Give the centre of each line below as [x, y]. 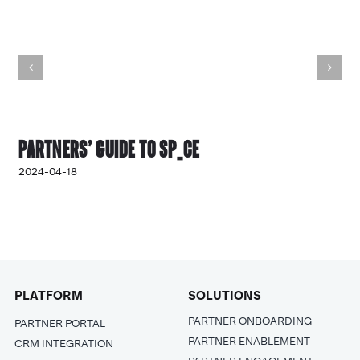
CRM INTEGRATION [63, 344]
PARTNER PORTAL [59, 324]
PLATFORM [48, 296]
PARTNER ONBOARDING [250, 321]
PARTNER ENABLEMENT [250, 342]
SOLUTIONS [225, 296]
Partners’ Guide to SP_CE [109, 149]
